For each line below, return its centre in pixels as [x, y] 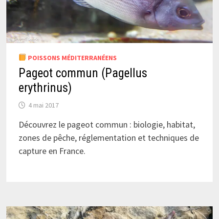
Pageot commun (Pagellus [83, 73]
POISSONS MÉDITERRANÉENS [71, 57]
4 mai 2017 [43, 105]
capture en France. [52, 151]
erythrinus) [45, 88]
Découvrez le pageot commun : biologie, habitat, [107, 124]
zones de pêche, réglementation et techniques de [109, 137]
